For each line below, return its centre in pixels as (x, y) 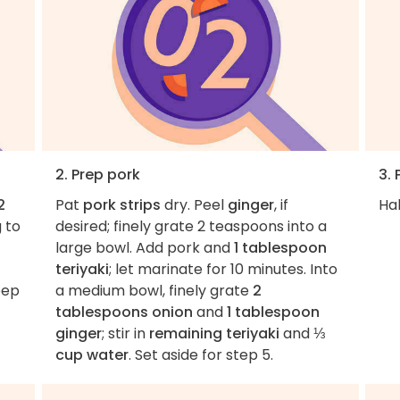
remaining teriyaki (214, 333)
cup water (92, 354)
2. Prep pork (97, 174)
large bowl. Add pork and (144, 247)
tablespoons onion (124, 312)
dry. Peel (194, 204)
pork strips (121, 204)
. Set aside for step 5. (200, 354)
